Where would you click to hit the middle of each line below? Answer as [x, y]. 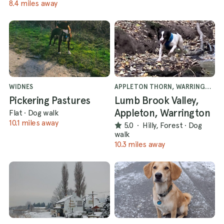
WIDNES [21, 86]
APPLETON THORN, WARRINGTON [208, 86]
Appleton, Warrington [162, 113]
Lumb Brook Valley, [156, 100]
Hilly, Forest [163, 125]
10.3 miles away [139, 144]
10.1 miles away [34, 122]
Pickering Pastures [50, 100]
